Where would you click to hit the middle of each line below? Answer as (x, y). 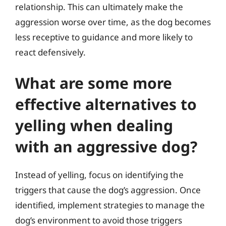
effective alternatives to (106, 104)
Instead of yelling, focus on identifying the (99, 175)
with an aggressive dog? (106, 147)
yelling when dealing (94, 125)
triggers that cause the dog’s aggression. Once (108, 190)
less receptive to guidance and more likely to (104, 37)
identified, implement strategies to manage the (110, 205)
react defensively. (50, 52)
